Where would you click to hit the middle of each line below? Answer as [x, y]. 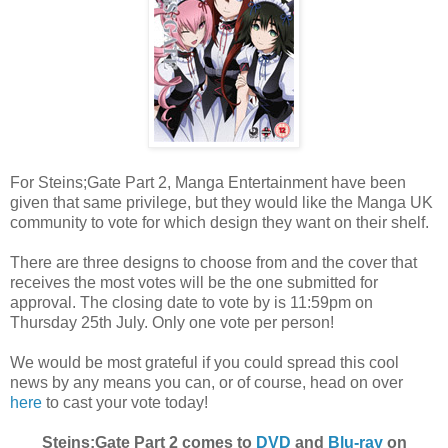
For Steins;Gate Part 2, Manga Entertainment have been [208, 182]
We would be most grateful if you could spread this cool [204, 362]
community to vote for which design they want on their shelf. [219, 222]
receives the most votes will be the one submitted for [194, 282]
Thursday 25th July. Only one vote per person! [172, 322]
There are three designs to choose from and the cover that [213, 262]
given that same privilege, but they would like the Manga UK [221, 202]
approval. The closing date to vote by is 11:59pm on [191, 302]
